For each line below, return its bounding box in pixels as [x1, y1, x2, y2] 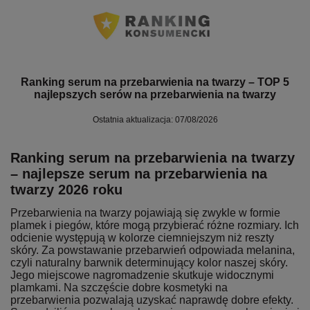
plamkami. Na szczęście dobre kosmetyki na [10, 281, 228, 293]
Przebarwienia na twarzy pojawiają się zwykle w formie [10, 206, 280, 219]
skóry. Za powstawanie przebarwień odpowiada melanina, [10, 244, 295, 256]
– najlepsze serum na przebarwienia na [10, 165, 267, 181]
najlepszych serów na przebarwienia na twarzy [34, 88, 276, 100]
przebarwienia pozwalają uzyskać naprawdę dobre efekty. [10, 293, 293, 306]
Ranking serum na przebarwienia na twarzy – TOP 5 [21, 75, 289, 88]
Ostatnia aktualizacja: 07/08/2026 [92, 114, 218, 125]
